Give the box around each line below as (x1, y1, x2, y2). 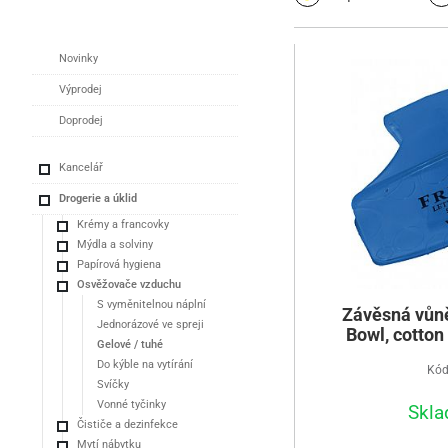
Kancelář (59, 160, 103, 174)
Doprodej (59, 113, 103, 127)
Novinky (59, 51, 98, 65)
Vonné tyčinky (97, 397, 166, 411)
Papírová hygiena (77, 257, 161, 271)
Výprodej (59, 82, 102, 96)
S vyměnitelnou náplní (97, 297, 206, 311)
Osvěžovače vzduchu (77, 277, 181, 291)
